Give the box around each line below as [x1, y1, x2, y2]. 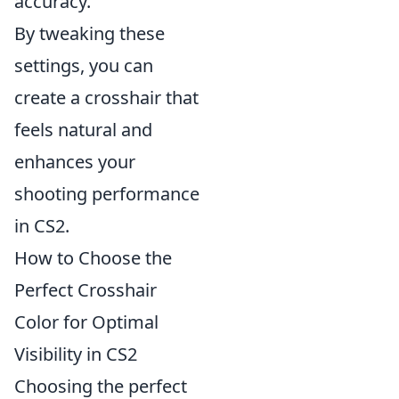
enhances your [14, 150, 135, 174]
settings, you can [14, 53, 153, 77]
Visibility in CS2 [14, 342, 137, 366]
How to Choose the [14, 246, 172, 270]
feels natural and [14, 118, 152, 142]
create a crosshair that [14, 85, 199, 110]
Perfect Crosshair [14, 278, 157, 302]
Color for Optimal [14, 310, 159, 334]
